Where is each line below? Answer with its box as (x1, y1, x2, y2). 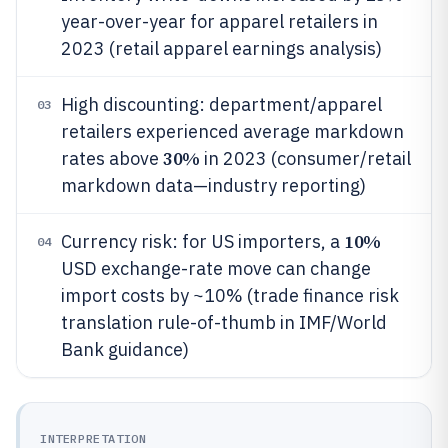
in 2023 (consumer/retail (199, 147, 411, 170)
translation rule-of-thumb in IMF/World (61, 311, 387, 334)
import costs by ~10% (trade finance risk (61, 284, 399, 307)
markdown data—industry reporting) (61, 174, 366, 197)
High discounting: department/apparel (61, 93, 382, 116)
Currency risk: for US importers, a (61, 230, 344, 253)
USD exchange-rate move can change (61, 257, 371, 280)
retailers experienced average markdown (61, 120, 404, 143)
